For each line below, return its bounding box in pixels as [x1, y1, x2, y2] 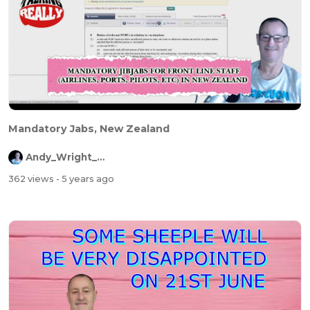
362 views [8, 174, 56, 185]
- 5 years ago [56, 174, 114, 185]
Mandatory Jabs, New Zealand [8, 122, 170, 135]
